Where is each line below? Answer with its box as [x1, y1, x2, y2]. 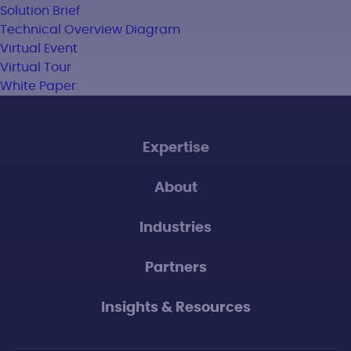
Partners [144, 261, 207, 275]
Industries [139, 221, 212, 235]
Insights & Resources [100, 301, 251, 315]
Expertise [142, 141, 209, 155]
